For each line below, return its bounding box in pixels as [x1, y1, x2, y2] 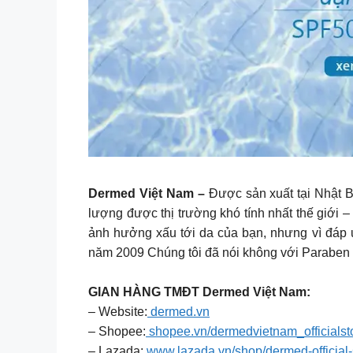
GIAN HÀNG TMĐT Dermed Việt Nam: [88, 285, 310, 299]
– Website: [88, 305, 147, 319]
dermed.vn [147, 305, 210, 319]
